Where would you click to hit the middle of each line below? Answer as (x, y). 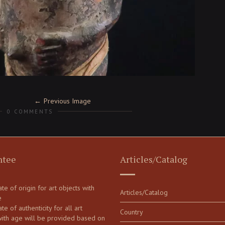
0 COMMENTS (30, 111)
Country (132, 212)
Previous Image (68, 101)
